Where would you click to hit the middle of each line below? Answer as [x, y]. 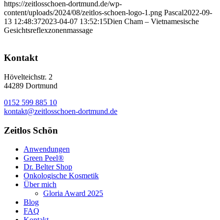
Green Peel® [44, 158]
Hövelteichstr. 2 [28, 77]
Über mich [40, 185]
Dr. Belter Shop [48, 167]
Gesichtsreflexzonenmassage [48, 30]
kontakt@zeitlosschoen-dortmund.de [61, 111]
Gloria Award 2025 [73, 193]
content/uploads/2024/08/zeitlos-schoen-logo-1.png [83, 12]
